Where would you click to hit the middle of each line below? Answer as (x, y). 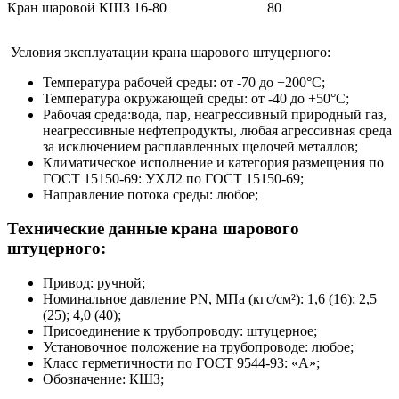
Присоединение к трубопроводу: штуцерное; (180, 331)
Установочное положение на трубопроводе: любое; (198, 347)
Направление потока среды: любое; (151, 194)
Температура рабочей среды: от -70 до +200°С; (184, 82)
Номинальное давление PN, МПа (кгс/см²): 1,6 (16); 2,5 (210, 299)
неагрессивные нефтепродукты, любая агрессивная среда (217, 130)
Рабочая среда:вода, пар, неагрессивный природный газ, (215, 114)
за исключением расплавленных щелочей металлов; (200, 146)
